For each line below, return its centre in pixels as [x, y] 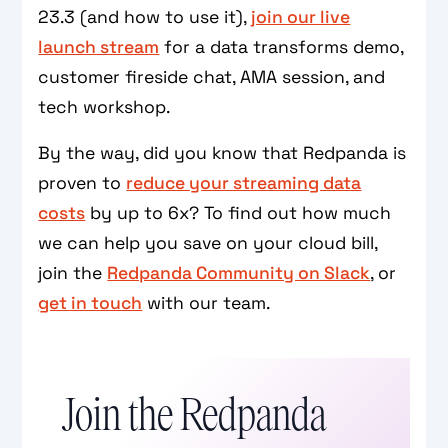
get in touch [90, 303]
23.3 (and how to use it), [145, 17]
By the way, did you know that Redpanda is [222, 153]
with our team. [206, 303]
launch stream [99, 47]
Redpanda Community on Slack [239, 273]
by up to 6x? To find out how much [238, 213]
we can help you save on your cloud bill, [208, 243]
